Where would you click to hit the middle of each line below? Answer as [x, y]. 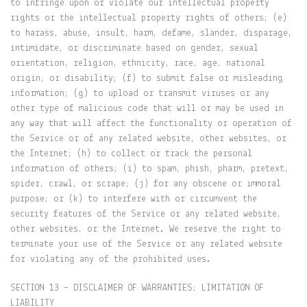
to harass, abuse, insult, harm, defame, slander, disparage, [151, 33]
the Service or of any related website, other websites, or [148, 139]
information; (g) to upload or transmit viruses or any [140, 94]
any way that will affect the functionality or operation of [151, 124]
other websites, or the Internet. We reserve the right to [146, 229]
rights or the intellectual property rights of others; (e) [149, 18]
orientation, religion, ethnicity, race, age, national [138, 63]
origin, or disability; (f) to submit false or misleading [147, 78]
